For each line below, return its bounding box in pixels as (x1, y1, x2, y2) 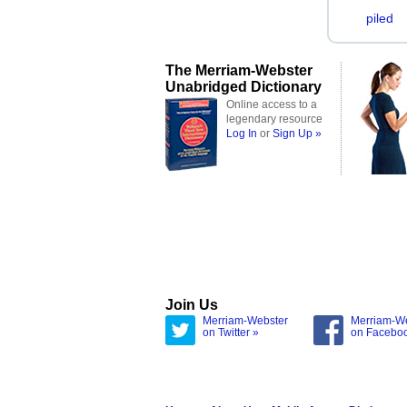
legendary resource (226, 113, 323, 125)
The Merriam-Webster (165, 62, 313, 78)
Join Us (165, 296, 218, 313)
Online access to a (226, 98, 317, 111)
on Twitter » (203, 326, 259, 339)
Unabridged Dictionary (165, 78, 322, 94)
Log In (226, 127, 257, 140)
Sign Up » (273, 127, 322, 140)
